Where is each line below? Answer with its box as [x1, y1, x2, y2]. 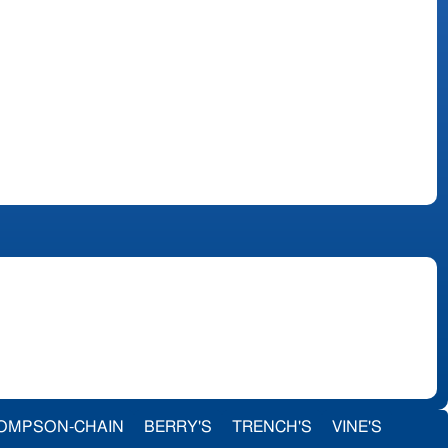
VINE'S [332, 418, 382, 435]
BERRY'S [144, 418, 212, 435]
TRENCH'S [232, 418, 312, 435]
